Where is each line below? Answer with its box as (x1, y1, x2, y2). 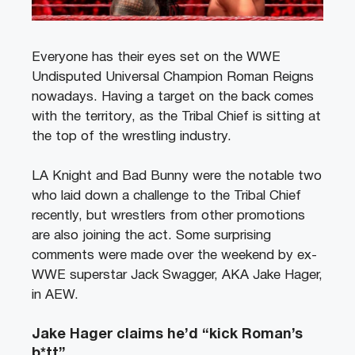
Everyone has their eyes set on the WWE (32, 51, 281, 63)
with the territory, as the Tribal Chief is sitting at (32, 110, 321, 123)
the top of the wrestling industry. (32, 130, 231, 143)
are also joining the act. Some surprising (32, 230, 271, 242)
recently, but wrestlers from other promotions (32, 210, 305, 223)
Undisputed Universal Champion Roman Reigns (32, 71, 314, 83)
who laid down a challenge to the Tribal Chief (32, 190, 301, 203)
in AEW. (32, 289, 78, 302)
